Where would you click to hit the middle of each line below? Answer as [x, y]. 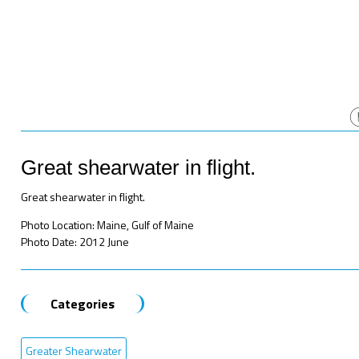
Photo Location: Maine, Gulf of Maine [108, 224]
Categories [83, 303]
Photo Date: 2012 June [75, 241]
